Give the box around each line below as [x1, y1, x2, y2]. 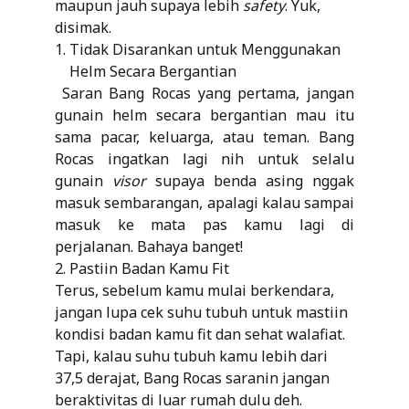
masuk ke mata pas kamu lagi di [55, 214, 354, 235]
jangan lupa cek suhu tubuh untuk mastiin [55, 301, 348, 322]
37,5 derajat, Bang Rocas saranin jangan [55, 367, 330, 388]
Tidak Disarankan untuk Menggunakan [69, 38, 341, 59]
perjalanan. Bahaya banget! [55, 236, 243, 257]
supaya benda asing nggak [146, 170, 354, 191]
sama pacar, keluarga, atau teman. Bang [55, 126, 354, 147]
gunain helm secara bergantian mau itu [55, 104, 354, 125]
